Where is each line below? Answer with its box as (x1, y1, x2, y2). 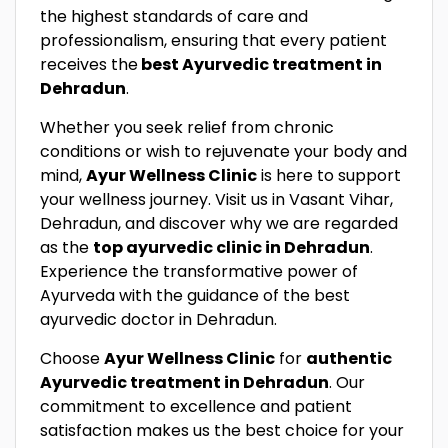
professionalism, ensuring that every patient (40, 29, 387, 52)
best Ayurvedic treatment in (138, 53, 382, 76)
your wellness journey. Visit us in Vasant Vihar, (40, 188, 393, 211)
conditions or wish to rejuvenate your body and (40, 140, 407, 163)
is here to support (257, 164, 401, 187)
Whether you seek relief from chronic (40, 116, 334, 139)
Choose (40, 347, 104, 370)
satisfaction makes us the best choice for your (40, 419, 404, 442)
